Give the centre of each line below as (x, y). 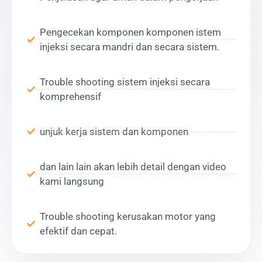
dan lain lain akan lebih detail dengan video (133, 166)
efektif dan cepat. (78, 231)
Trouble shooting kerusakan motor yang (128, 216)
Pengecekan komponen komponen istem (130, 32)
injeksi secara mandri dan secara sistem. (130, 46)
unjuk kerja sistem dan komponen (114, 131)
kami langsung (72, 181)
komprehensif (70, 96)
